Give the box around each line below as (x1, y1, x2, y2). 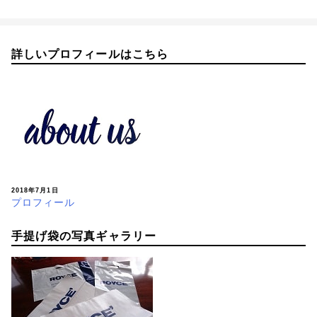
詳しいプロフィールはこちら (11, 47, 168, 60)
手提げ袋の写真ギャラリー (11, 229, 156, 242)
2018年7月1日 (11, 186, 59, 194)
